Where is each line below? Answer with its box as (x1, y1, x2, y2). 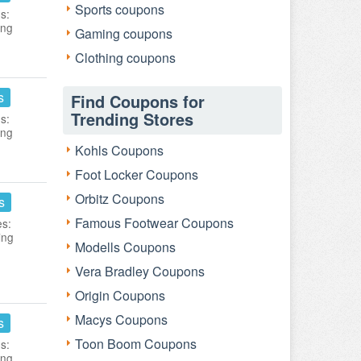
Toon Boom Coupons (75, 334, 197, 353)
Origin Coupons (75, 286, 165, 305)
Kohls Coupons (75, 141, 164, 160)
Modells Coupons (75, 238, 176, 256)
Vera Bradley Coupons (75, 262, 205, 280)
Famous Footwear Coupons (75, 214, 234, 232)
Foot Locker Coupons (75, 165, 198, 184)
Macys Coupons (75, 310, 168, 329)
